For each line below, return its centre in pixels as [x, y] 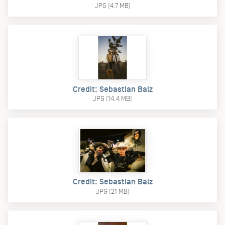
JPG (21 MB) [113, 191]
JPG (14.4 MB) [113, 99]
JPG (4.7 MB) [113, 6]
